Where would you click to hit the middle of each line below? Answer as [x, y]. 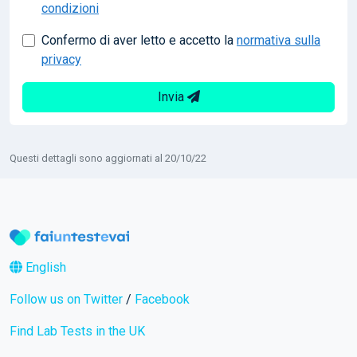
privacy [61, 59]
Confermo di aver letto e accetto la [139, 40]
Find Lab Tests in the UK [77, 331]
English [44, 267]
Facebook [162, 299]
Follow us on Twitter [66, 299]
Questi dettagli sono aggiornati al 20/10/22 [108, 158]
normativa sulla [279, 40]
